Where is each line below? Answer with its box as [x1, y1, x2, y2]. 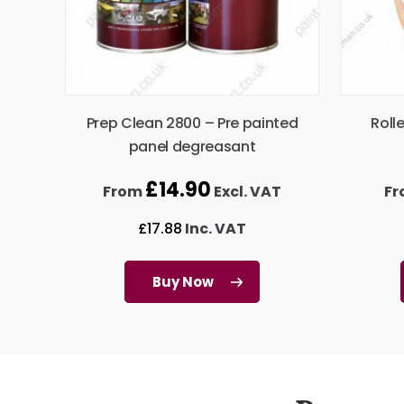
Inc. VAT [182, 218, 246, 240]
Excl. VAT [211, 181, 281, 203]
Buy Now [152, 272, 214, 292]
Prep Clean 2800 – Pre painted [86, 113, 298, 134]
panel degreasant [128, 136, 256, 158]
